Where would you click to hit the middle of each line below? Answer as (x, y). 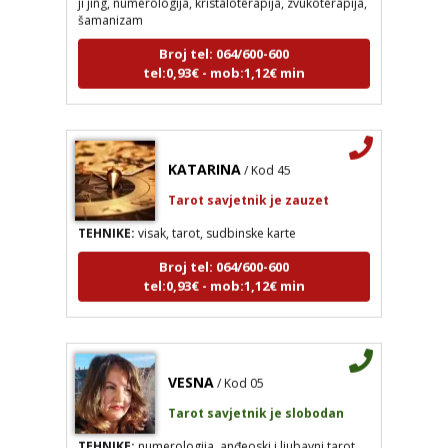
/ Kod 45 (267, 154)
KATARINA (204, 153)
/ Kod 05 (240, 367)
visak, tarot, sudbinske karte (215, 217)
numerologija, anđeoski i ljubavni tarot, (246, 430)
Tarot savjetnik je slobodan (255, 397)
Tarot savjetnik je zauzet (248, 184)
